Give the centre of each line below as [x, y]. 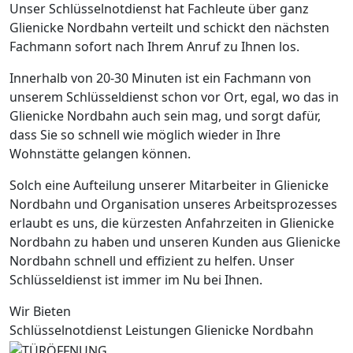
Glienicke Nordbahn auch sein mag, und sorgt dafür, [165, 115]
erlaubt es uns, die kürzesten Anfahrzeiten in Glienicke [172, 223]
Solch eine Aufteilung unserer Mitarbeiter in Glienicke [169, 185]
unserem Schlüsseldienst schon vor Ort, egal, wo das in [174, 97]
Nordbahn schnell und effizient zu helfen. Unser [152, 260]
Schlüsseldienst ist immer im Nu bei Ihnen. [136, 279]
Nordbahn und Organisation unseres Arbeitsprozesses [173, 204]
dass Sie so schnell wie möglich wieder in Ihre [145, 134]
